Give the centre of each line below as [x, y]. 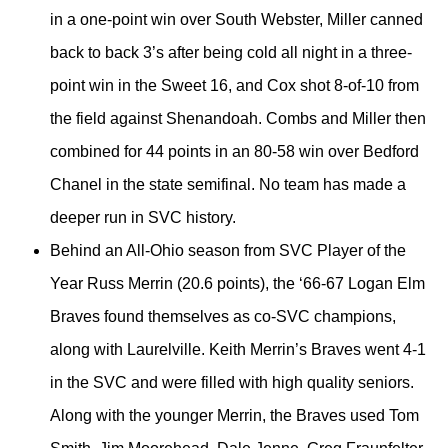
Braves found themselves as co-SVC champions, [223, 317]
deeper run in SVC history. [143, 218]
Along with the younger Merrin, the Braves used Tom [234, 416]
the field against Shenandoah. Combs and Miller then [238, 119]
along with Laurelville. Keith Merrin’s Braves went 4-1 [238, 350]
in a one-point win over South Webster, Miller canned [236, 20]
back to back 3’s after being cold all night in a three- [231, 53]
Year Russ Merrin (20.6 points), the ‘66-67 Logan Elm [237, 284]
